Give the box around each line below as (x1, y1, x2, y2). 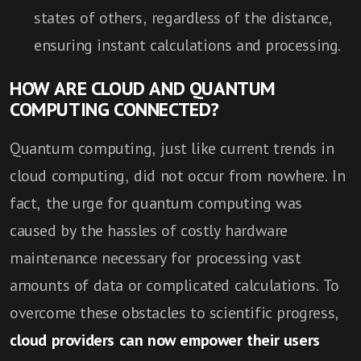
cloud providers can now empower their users (10, 331, 320, 350)
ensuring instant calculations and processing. (34, 36, 342, 55)
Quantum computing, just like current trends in (10, 139, 334, 158)
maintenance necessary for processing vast (10, 249, 301, 268)
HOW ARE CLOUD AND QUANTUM (10, 78, 276, 100)
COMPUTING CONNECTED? (10, 99, 219, 121)
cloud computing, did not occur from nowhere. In (10, 167, 346, 185)
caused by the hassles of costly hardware (10, 222, 288, 240)
